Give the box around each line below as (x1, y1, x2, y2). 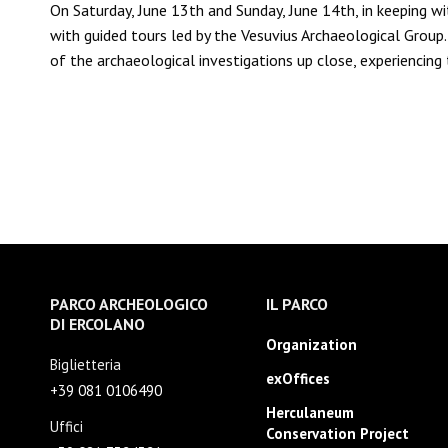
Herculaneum (265, 403, 354, 422)
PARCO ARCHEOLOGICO (50, 294, 208, 314)
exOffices (265, 369, 330, 388)
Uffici (50, 417, 83, 436)
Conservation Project (265, 424, 409, 443)
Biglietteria (50, 355, 121, 374)
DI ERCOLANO (50, 314, 145, 334)
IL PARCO (265, 294, 328, 314)
